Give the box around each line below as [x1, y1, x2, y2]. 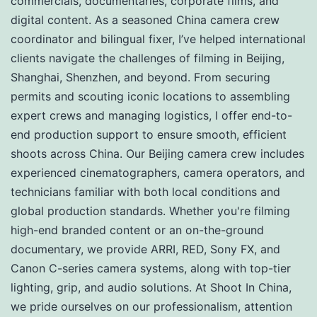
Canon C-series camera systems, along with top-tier [11, 260, 291, 275]
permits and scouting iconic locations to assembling [11, 88, 290, 103]
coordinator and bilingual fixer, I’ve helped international [11, 31, 306, 46]
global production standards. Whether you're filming [11, 203, 290, 218]
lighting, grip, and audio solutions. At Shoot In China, [11, 279, 292, 294]
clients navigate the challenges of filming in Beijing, [11, 50, 284, 65]
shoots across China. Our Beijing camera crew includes [11, 146, 304, 161]
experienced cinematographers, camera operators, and [11, 165, 305, 180]
